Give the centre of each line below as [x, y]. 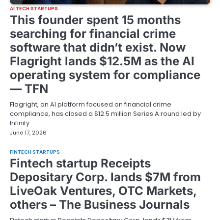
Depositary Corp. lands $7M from [105, 177]
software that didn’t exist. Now [98, 47]
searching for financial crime [93, 33]
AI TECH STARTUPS [34, 8]
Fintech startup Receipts [80, 164]
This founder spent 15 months [95, 20]
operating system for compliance [105, 75]
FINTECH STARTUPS [35, 152]
